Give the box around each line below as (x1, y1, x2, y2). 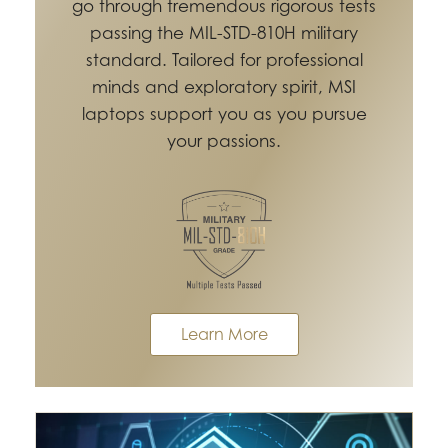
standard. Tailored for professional (85, 50, 363, 71)
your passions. (167, 131, 281, 152)
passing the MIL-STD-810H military (90, 23, 358, 44)
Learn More (180, 323, 268, 344)
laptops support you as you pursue (81, 104, 367, 125)
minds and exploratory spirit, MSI (92, 77, 356, 98)
